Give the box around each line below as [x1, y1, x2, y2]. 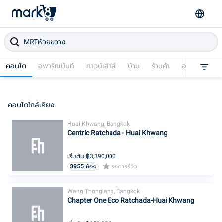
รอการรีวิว [111, 163, 137, 170]
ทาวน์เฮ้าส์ [86, 62, 116, 70]
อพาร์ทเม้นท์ [38, 62, 74, 70]
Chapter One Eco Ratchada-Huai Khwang [67, 196, 194, 204]
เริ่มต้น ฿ [67, 153, 90, 160]
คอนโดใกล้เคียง [8, 101, 55, 109]
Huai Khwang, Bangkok [67, 120, 130, 127]
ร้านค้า [152, 62, 170, 70]
